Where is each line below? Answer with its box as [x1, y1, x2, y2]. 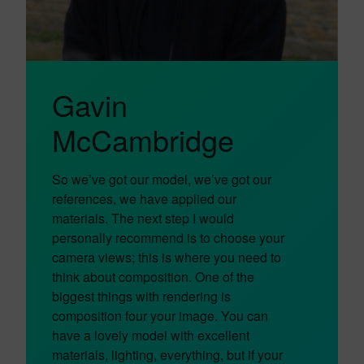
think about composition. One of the [52, 267, 254, 286]
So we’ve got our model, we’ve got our [52, 170, 271, 188]
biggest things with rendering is [52, 287, 231, 305]
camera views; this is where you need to [52, 248, 281, 266]
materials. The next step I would [52, 209, 234, 227]
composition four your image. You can [52, 306, 268, 325]
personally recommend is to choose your [52, 228, 284, 247]
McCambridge [52, 119, 234, 160]
